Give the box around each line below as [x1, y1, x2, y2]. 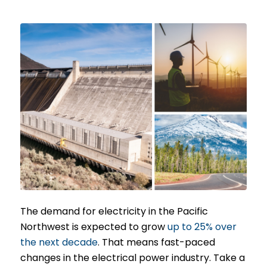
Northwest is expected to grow [20, 220, 167, 234]
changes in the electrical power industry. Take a [20, 251, 245, 265]
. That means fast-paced [97, 235, 215, 250]
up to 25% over [167, 220, 237, 234]
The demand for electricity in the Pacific [20, 204, 208, 219]
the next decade [20, 235, 98, 250]
